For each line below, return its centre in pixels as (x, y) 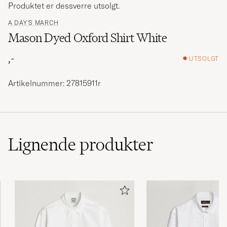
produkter (117, 145)
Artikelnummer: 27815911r (54, 83)
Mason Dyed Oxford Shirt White (88, 38)
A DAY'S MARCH (33, 23)
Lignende (44, 145)
